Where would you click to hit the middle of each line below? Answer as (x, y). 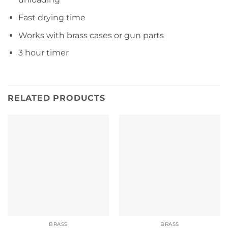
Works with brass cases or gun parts (91, 35)
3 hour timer (43, 53)
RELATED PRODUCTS (56, 98)
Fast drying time (52, 18)
